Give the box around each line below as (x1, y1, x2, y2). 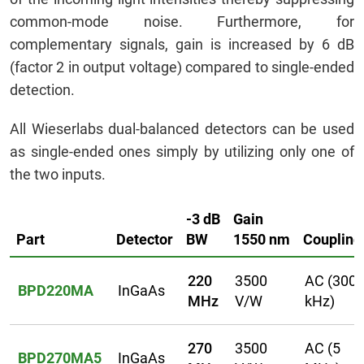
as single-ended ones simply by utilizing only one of (10, 143, 354, 161)
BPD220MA (18, 282, 93, 300)
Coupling (303, 231, 362, 249)
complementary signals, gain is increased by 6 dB (10, 36, 354, 54)
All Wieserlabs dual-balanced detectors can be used (10, 120, 354, 138)
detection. (10, 81, 75, 99)
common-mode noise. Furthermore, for (10, 13, 354, 31)
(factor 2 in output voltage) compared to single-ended (10, 58, 354, 76)
